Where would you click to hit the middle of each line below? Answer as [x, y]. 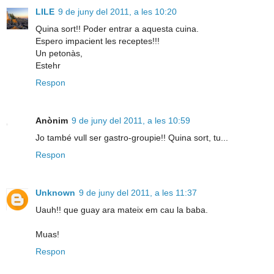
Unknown [55, 193]
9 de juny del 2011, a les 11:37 [138, 193]
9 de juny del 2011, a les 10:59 [131, 121]
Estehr [48, 66]
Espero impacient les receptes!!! [98, 41]
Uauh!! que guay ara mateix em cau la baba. [122, 210]
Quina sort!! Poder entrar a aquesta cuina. [117, 29]
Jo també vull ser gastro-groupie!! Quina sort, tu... [132, 138]
